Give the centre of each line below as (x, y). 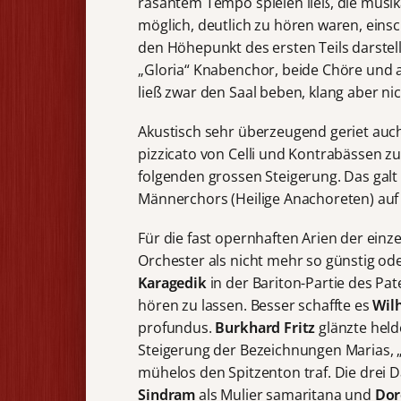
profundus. (177, 327)
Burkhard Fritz (267, 327)
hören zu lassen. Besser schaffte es (256, 305)
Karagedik (174, 282)
